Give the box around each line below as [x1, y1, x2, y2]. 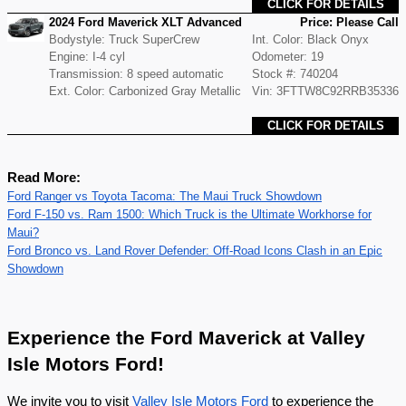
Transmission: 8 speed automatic [49, 67, 224, 81]
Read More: [7, 170, 81, 185]
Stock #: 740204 [252, 67, 338, 81]
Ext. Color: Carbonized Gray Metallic [49, 84, 241, 98]
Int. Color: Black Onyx [252, 33, 369, 46]
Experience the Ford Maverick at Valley [7, 327, 365, 349]
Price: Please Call [300, 15, 399, 29]
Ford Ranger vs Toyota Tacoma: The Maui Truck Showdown [7, 189, 322, 203]
